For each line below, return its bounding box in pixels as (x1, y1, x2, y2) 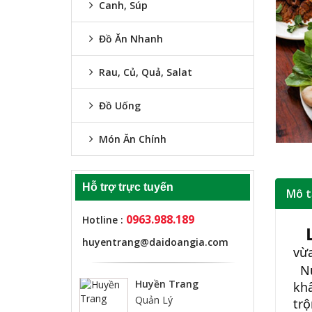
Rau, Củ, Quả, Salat (96, 65, 192, 79)
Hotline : (82, 213, 126, 227)
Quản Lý (135, 293, 173, 307)
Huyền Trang (135, 277, 198, 291)
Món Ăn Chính (96, 132, 166, 146)
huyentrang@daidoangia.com (82, 235, 228, 249)
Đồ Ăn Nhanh (96, 32, 163, 46)
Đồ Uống (96, 99, 141, 113)
